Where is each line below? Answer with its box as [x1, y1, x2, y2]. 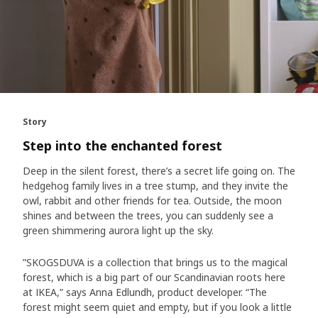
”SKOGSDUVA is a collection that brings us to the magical [23, 256, 287, 270]
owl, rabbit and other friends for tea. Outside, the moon [23, 194, 282, 208]
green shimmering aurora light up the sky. [23, 224, 214, 238]
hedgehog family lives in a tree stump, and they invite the [23, 179, 288, 193]
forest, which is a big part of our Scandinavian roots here [23, 270, 285, 285]
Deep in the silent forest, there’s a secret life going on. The [23, 164, 295, 178]
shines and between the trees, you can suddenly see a [23, 209, 273, 223]
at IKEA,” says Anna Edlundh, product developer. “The [23, 285, 267, 300]
